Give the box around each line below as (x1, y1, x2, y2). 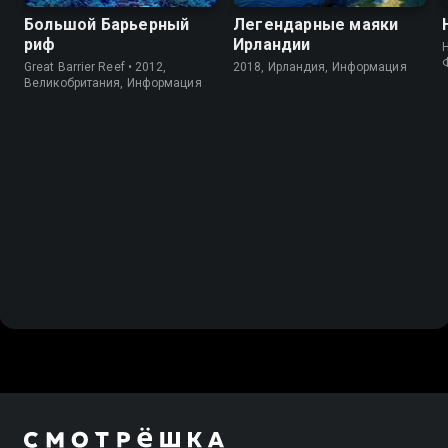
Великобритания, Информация (24, 76, 202, 91)
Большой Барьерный (24, 15, 190, 35)
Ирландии (233, 35, 311, 55)
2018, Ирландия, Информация (233, 60, 407, 75)
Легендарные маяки (233, 15, 399, 35)
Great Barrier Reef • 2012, (24, 60, 167, 75)
